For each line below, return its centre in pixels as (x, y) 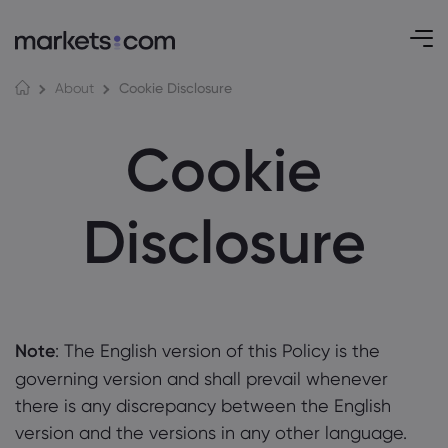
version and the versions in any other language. (211, 432)
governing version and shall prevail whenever (201, 378)
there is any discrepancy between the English (203, 405)
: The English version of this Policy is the (217, 350)
